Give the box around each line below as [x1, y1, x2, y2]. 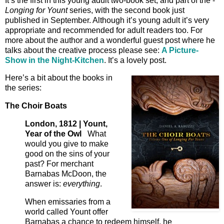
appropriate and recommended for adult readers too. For [5, 25, 202, 34]
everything [63, 179, 100, 188]
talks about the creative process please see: [5, 45, 161, 54]
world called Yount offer [25, 207, 108, 216]
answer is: [25, 179, 63, 188]
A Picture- [161, 45, 198, 54]
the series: [5, 83, 41, 92]
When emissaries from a [25, 197, 110, 206]
